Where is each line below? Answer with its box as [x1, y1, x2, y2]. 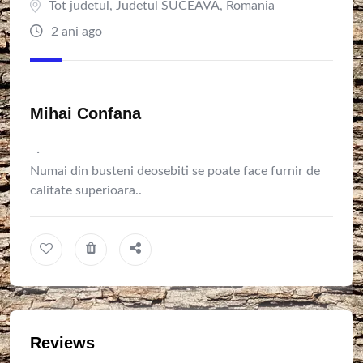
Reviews [30, 334, 95, 352]
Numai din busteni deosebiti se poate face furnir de [30, 164, 320, 177]
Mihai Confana [30, 105, 141, 122]
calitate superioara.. [30, 184, 142, 197]
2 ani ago [48, 25, 102, 38]
